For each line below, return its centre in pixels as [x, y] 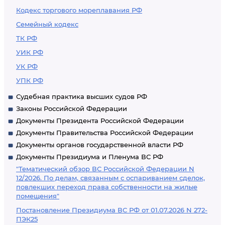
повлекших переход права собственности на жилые [107, 187]
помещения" [38, 196]
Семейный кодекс [47, 24]
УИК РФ [30, 52]
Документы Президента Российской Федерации [100, 121]
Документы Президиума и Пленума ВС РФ [90, 157]
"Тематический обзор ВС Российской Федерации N [105, 169]
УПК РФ [30, 80]
